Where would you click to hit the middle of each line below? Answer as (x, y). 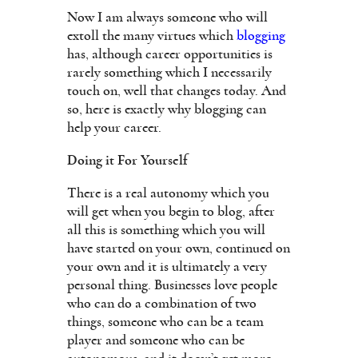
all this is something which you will (166, 230)
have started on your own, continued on (179, 248)
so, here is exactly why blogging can (167, 109)
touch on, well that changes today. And (177, 91)
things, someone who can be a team (165, 322)
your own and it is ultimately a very (167, 267)
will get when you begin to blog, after (171, 211)
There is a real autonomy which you (168, 193)
